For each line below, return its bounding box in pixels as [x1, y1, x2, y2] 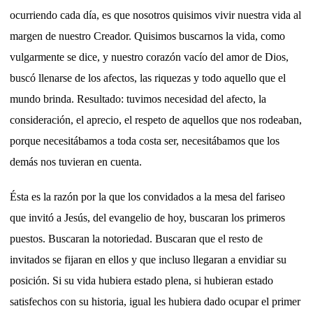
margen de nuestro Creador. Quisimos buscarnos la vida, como [10, 29, 285, 42]
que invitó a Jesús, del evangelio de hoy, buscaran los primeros [10, 211, 285, 224]
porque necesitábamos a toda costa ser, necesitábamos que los [10, 134, 279, 147]
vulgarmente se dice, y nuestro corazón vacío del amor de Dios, [10, 50, 289, 63]
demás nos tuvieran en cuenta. [10, 155, 142, 168]
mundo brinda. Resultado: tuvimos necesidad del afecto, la [10, 92, 266, 105]
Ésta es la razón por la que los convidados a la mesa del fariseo [10, 190, 285, 203]
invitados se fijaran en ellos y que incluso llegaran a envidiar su [10, 253, 286, 265]
